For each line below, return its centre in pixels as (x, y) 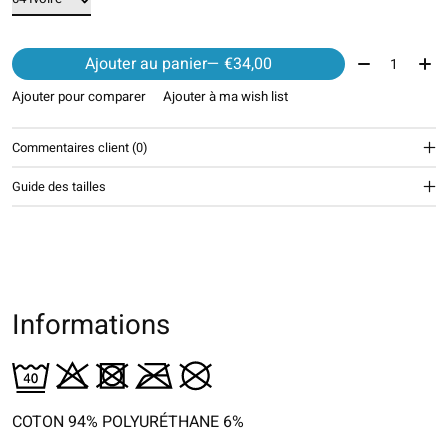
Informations (91, 326)
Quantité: (385, 60)
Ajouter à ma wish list (225, 96)
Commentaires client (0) (79, 147)
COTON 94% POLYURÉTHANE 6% (128, 421)
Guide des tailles (59, 186)
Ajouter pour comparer (79, 96)
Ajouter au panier (145, 64)
